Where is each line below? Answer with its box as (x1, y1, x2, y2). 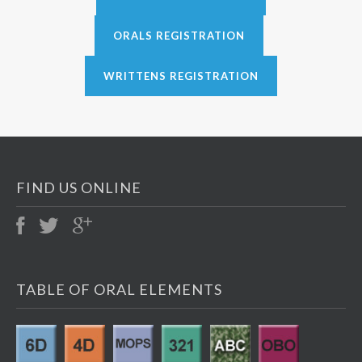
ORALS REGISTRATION (113, 29, 245, 42)
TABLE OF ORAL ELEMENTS (16, 280, 222, 298)
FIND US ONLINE (16, 179, 141, 196)
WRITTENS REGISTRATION (103, 69, 259, 82)
